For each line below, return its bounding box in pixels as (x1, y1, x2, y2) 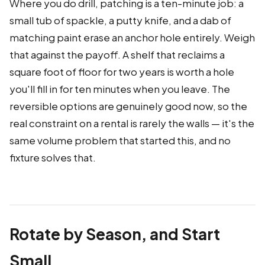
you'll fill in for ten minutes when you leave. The (9, 82, 230, 96)
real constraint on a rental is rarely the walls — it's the (9, 117, 254, 130)
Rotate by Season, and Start (9, 224, 220, 244)
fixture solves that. (9, 151, 96, 164)
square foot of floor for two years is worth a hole (9, 65, 234, 79)
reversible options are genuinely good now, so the (9, 99, 247, 113)
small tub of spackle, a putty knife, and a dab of (9, 14, 231, 27)
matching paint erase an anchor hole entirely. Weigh (9, 31, 255, 44)
